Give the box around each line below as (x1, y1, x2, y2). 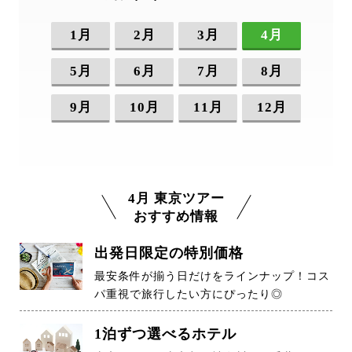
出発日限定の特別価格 (94, 245, 244, 261)
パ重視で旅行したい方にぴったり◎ (94, 288, 283, 300)
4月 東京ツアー (127, 191, 225, 206)
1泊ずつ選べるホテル (94, 326, 236, 342)
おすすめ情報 (134, 209, 218, 224)
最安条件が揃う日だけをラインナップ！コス (94, 270, 330, 282)
